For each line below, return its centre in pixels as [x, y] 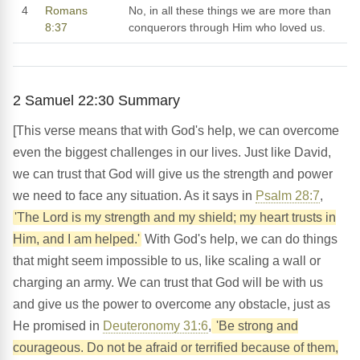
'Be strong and [256, 325]
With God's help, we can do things [239, 239]
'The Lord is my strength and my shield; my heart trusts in [175, 217]
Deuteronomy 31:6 [155, 325]
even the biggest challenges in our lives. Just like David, [172, 152]
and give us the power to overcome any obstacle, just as [172, 304]
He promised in [58, 325]
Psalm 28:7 [288, 195]
